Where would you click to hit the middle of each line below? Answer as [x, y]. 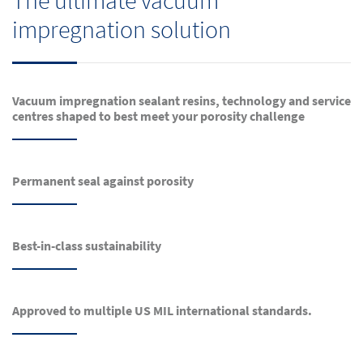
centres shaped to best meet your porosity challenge [158, 116]
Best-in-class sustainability [87, 246]
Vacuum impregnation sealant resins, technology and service [181, 101]
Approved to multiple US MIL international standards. [162, 311]
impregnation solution [122, 30]
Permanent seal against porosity [103, 181]
